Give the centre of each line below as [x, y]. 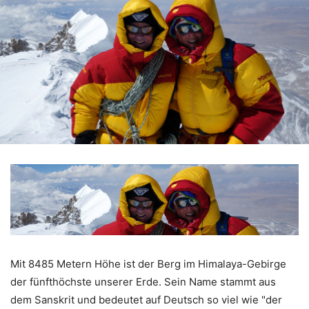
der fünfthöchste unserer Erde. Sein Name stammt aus [143, 281]
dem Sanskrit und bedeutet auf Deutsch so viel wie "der [146, 299]
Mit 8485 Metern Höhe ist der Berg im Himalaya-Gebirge [148, 263]
